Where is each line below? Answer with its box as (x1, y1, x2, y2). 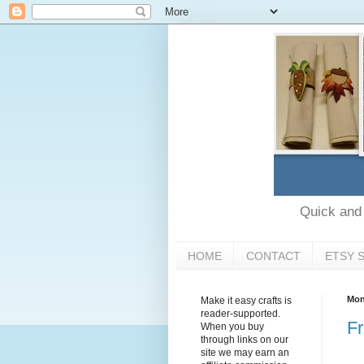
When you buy (201, 321, 264, 333)
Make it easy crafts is (201, 295, 292, 307)
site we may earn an (201, 347, 289, 359)
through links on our (201, 334, 288, 346)
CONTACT (246, 249, 301, 262)
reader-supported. (201, 308, 280, 320)
